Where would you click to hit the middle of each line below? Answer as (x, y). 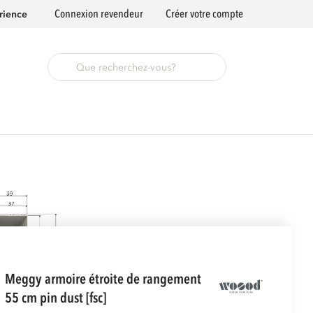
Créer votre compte (204, 14)
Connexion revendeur (99, 14)
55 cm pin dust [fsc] (55, 298)
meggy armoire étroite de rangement (10, 279)
